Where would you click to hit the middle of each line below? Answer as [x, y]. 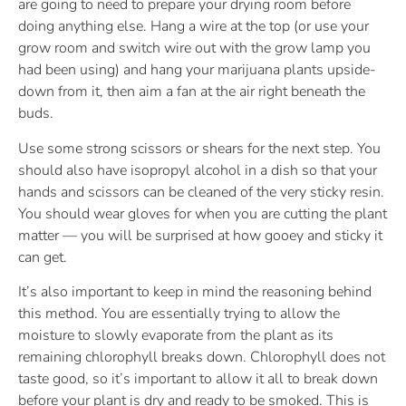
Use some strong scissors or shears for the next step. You [199, 148]
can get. [43, 257]
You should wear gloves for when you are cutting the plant [203, 213]
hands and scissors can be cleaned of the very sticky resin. [201, 192]
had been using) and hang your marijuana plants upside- [197, 70]
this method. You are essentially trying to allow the [179, 314]
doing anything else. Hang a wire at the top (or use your [193, 27]
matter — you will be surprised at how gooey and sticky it [200, 235]
